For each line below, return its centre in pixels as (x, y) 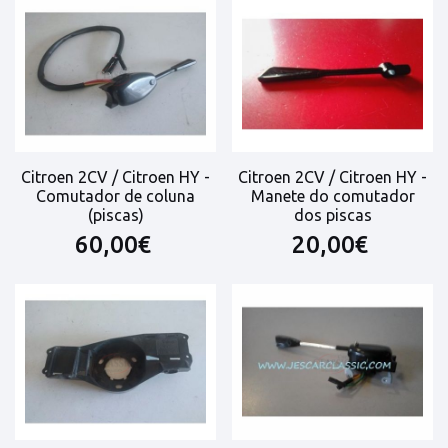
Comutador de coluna (115, 196)
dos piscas (332, 215)
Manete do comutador (332, 196)
